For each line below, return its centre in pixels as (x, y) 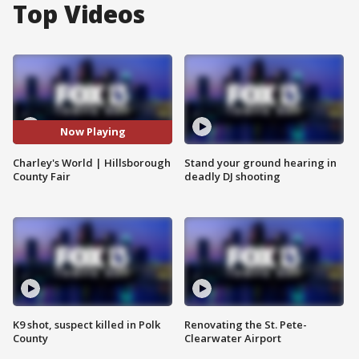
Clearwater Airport (233, 339)
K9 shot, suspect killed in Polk (87, 325)
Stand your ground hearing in (260, 162)
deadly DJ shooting (232, 176)
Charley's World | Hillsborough (92, 162)
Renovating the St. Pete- (246, 325)
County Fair (42, 176)
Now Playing (93, 132)
